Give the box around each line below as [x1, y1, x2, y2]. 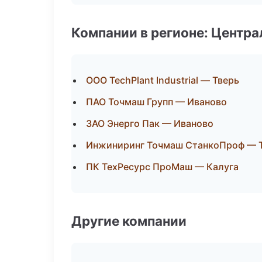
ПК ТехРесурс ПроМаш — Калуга [86, 161, 239, 173]
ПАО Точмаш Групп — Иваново [86, 96, 227, 108]
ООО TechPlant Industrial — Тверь [86, 74, 239, 86]
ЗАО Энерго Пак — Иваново [86, 118, 213, 129]
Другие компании [71, 213, 187, 229]
